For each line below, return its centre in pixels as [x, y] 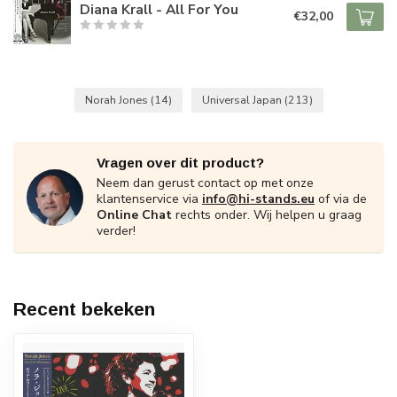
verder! [116, 231]
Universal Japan [243, 100]
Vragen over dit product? [180, 163]
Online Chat [136, 215]
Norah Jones [117, 100]
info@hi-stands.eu [258, 199]
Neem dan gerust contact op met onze [205, 183]
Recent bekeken [84, 309]
